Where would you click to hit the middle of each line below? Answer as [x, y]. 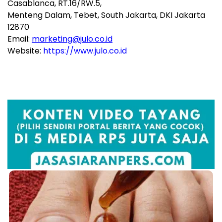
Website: [25, 51]
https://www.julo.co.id [85, 51]
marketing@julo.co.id [72, 39]
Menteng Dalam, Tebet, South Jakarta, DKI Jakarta [106, 15]
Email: [20, 39]
